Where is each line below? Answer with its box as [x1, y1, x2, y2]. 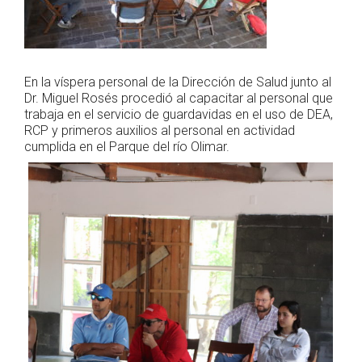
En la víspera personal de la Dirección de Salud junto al [24, 74, 331, 90]
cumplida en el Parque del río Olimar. [24, 139, 229, 155]
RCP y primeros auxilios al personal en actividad [24, 123, 295, 139]
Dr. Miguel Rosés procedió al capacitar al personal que [24, 90, 333, 107]
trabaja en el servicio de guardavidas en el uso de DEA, [24, 107, 333, 123]
